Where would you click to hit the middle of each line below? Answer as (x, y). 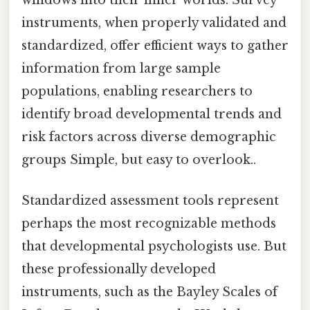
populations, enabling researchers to (137, 92)
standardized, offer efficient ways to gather (155, 46)
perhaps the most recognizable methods (149, 224)
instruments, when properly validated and (154, 23)
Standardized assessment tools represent (150, 201)
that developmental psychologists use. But (154, 247)
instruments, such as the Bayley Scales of (149, 292)
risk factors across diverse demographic (149, 137)
